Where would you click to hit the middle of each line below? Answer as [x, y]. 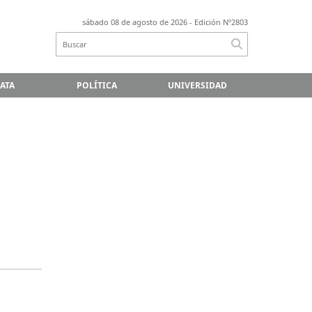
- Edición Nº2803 [218, 22]
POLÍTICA [96, 85]
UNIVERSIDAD [197, 85]
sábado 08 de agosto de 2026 [135, 22]
